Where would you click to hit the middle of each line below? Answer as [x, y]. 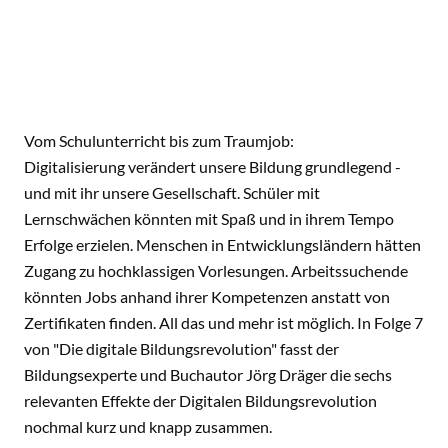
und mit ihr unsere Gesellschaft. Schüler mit [172, 192]
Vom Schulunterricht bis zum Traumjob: [159, 140]
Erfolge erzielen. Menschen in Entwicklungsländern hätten [222, 244]
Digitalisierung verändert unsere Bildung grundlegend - [212, 166]
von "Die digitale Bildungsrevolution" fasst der [181, 348]
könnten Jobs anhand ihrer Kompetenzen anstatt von [207, 296]
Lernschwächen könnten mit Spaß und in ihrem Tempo [209, 218]
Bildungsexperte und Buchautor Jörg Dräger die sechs [208, 374]
